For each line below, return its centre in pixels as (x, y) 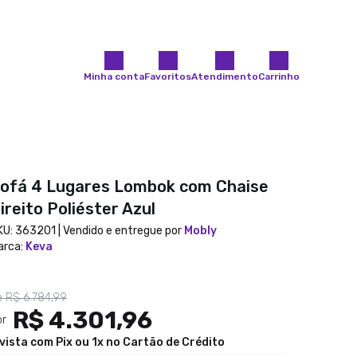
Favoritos (168, 76)
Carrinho (279, 76)
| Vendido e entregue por (118, 231)
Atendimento (225, 76)
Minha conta (114, 76)
